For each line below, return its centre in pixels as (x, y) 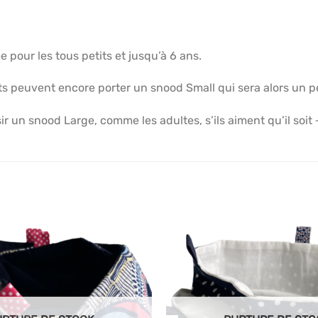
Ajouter (127, 247)
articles (127, 267)
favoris (127, 276)
